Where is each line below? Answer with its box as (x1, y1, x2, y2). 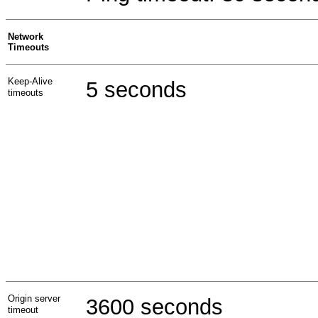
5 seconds (86, 77, 187, 102)
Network (8, 31, 43, 42)
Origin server (8, 292, 60, 304)
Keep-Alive (8, 75, 53, 87)
